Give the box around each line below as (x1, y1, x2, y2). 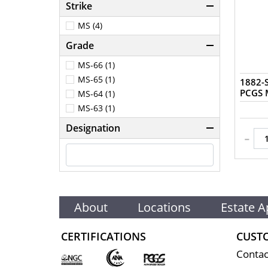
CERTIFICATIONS (61, 229, 146, 243)
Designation (66, 121, 120, 135)
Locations (138, 199, 191, 215)
